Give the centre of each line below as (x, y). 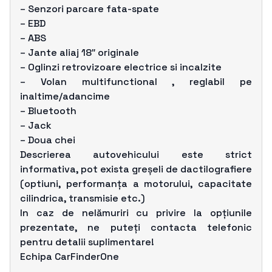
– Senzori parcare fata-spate (90, 8)
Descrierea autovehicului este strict (136, 154)
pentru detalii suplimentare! (87, 242)
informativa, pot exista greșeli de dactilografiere (136, 169)
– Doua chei (48, 140)
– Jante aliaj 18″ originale (80, 52)
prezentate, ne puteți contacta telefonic (136, 227)
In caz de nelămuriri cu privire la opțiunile (136, 212)
